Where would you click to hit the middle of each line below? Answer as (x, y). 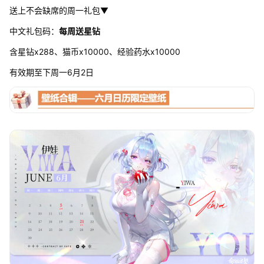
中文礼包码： (34, 31)
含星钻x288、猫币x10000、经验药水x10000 (95, 52)
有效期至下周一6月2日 (51, 72)
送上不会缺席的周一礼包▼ (59, 11)
